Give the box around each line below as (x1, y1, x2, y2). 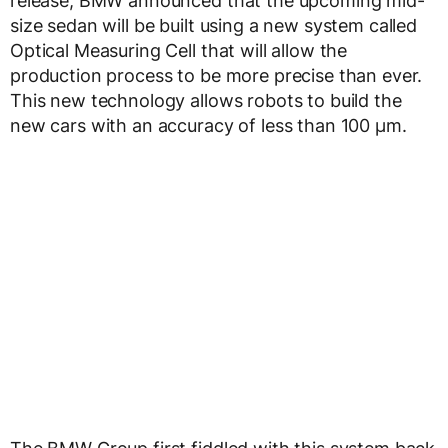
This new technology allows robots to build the (10, 90, 402, 112)
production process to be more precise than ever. (10, 65, 423, 87)
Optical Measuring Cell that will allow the (10, 40, 348, 62)
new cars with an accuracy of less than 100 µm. (10, 115, 407, 137)
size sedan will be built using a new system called (10, 15, 417, 37)
